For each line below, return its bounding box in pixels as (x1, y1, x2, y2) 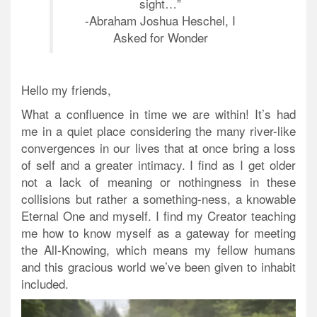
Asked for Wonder (113, 28, 208, 47)
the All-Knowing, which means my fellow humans (21, 241, 296, 259)
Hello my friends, (21, 81, 111, 99)
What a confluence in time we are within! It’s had (21, 105, 296, 123)
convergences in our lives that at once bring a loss (21, 139, 296, 157)
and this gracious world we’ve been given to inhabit (21, 258, 296, 276)
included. (21, 275, 69, 293)
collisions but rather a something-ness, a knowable (21, 190, 296, 208)
